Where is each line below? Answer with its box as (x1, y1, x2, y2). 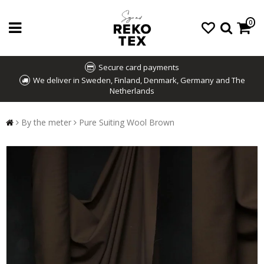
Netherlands (110, 85, 154, 96)
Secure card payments (98, 62, 179, 72)
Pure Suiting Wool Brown (79, 117, 174, 128)
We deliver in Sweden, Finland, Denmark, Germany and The (32, 75, 245, 85)
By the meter (21, 117, 71, 128)
